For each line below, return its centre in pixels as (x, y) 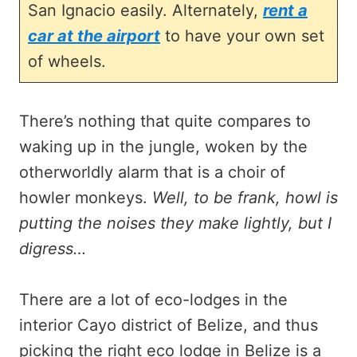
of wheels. (67, 61)
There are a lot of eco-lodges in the (153, 299)
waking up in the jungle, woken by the (163, 146)
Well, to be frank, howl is (245, 197)
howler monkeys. (86, 197)
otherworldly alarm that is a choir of (152, 172)
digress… (53, 248)
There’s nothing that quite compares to (165, 121)
